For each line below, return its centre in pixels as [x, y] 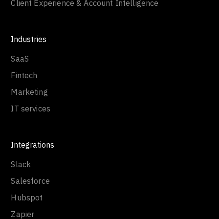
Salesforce [30, 181]
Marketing [29, 92]
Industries [29, 39]
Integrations [33, 145]
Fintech [24, 75]
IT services [31, 109]
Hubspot [27, 197]
